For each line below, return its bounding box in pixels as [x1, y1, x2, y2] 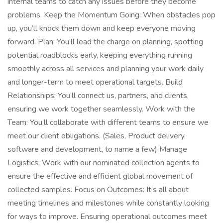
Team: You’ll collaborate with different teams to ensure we [7, 117, 209, 128]
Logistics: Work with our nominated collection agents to [7, 157, 200, 168]
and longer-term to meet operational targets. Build [7, 77, 183, 88]
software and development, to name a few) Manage [7, 144, 187, 155]
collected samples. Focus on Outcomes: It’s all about [7, 184, 189, 195]
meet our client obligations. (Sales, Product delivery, [7, 130, 186, 141]
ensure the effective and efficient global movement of [7, 171, 193, 182]
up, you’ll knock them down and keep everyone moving [7, 23, 196, 34]
